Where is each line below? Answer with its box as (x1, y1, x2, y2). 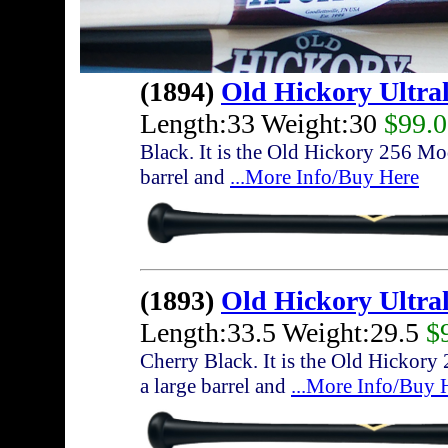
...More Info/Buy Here (230, 165, 419, 190)
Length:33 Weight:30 (140, 108, 384, 140)
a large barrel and (140, 374, 291, 399)
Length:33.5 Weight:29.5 (140, 317, 426, 349)
